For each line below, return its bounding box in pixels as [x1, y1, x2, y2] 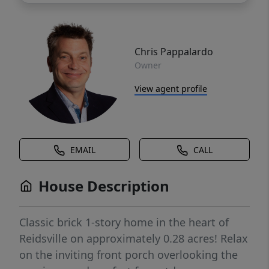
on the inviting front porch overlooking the [19, 247, 238, 262]
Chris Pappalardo [134, 44, 213, 58]
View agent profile [134, 82, 207, 94]
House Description [38, 176, 169, 196]
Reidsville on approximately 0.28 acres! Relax [19, 231, 248, 246]
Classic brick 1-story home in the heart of [19, 215, 229, 229]
